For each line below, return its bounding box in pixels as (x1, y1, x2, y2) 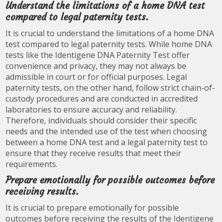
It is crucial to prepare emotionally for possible (5, 202, 179, 213)
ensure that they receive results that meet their (5, 148, 182, 159)
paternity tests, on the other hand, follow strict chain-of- (5, 82, 216, 93)
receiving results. (5, 186, 79, 197)
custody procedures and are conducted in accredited (5, 93, 198, 104)
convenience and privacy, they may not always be (5, 60, 187, 71)
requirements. (5, 159, 58, 169)
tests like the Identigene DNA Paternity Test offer (5, 50, 190, 60)
